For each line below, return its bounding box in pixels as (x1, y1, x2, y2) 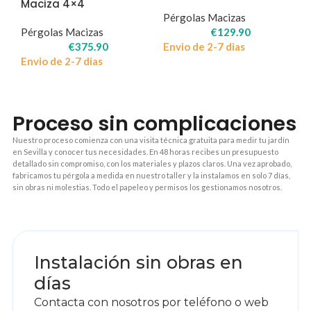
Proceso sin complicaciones (12, 109, 296, 137)
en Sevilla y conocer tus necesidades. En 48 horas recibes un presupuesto (12, 146, 278, 156)
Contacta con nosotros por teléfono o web (33, 295, 269, 309)
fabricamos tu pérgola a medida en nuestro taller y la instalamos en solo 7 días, (12, 170, 290, 180)
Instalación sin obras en (33, 251, 243, 273)
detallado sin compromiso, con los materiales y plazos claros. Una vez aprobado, (12, 158, 292, 168)
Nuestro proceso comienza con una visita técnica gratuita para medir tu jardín (12, 135, 289, 144)
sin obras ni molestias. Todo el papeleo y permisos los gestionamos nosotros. (12, 182, 282, 192)
